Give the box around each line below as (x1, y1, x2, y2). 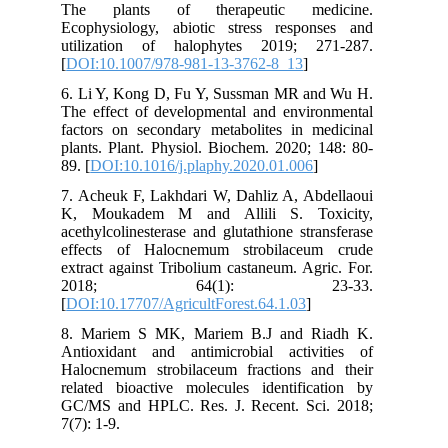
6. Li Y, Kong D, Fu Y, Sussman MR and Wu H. (85, 84, 397, 102)
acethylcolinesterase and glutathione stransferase (85, 222, 397, 240)
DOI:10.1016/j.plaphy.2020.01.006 (114, 156, 338, 174)
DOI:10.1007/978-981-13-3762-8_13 (90, 54, 328, 72)
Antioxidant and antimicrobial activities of (85, 342, 397, 360)
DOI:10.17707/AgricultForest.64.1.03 (90, 294, 331, 312)
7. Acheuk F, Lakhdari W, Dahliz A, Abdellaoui (85, 186, 397, 204)
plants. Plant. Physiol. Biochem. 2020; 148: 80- (85, 138, 397, 156)
